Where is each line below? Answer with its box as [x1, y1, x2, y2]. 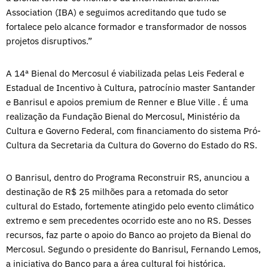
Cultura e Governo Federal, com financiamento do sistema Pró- [6, 124, 261, 136]
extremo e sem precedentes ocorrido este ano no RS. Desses [6, 214, 251, 226]
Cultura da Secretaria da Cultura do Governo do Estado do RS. [6, 139, 257, 151]
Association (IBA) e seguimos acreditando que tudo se [6, 6, 226, 18]
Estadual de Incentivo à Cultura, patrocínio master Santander [6, 81, 255, 93]
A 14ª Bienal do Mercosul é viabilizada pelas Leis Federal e [6, 67, 244, 79]
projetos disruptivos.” [6, 35, 92, 47]
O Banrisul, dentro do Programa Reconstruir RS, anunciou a [6, 171, 249, 183]
